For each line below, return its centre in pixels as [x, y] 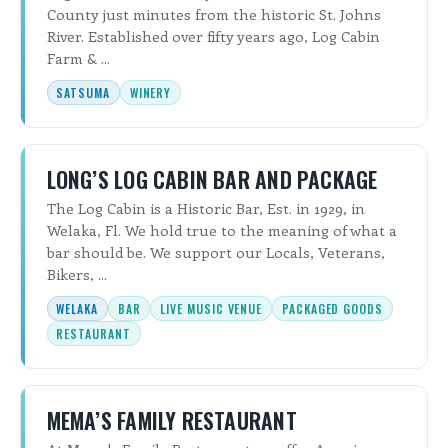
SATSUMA [83, 93]
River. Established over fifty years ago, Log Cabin [213, 36]
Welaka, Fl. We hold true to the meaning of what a [221, 230]
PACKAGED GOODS [332, 309]
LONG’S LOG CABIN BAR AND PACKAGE [212, 178]
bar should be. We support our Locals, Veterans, [215, 252]
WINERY [150, 93]
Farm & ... [78, 58]
